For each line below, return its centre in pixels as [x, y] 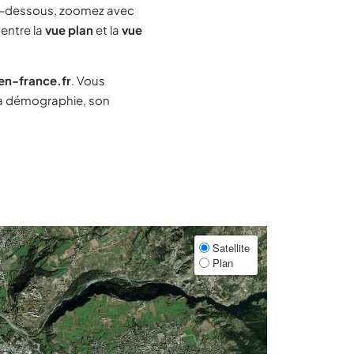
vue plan [69, 30]
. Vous [88, 80]
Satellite [230, 248]
